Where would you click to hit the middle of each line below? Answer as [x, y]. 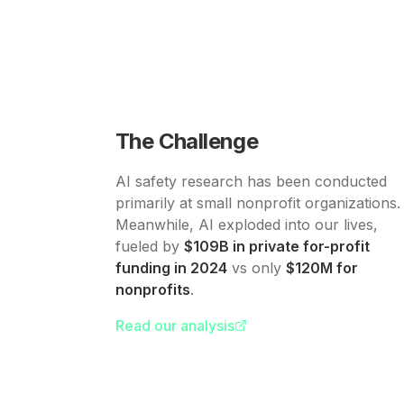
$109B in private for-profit [277, 247]
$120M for [322, 268]
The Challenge [187, 142]
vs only [257, 268]
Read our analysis [175, 326]
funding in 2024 [171, 268]
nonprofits [153, 290]
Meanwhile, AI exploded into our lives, [247, 225]
